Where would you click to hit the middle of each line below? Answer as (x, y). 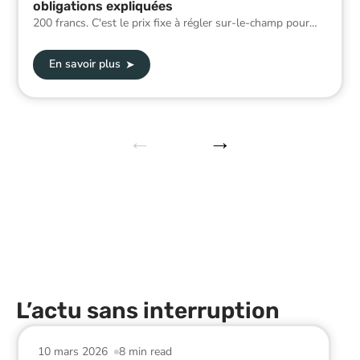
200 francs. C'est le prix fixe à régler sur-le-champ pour (171, 22)
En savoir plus (84, 64)
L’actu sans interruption (148, 310)
